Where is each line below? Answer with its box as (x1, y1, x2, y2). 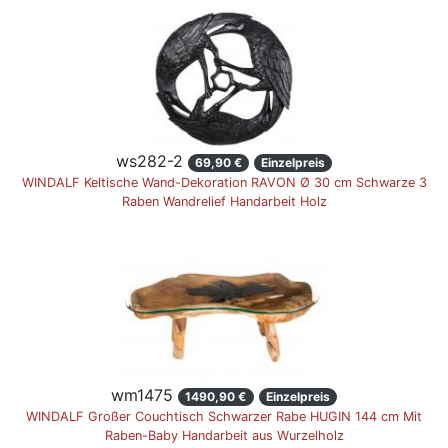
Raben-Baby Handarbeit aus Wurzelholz (104, 427, 344, 443)
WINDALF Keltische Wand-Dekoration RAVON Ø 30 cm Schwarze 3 (21, 174, 427, 190)
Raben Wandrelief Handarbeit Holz (121, 193, 327, 209)
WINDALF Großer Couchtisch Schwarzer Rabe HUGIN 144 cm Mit (26, 408, 422, 424)
